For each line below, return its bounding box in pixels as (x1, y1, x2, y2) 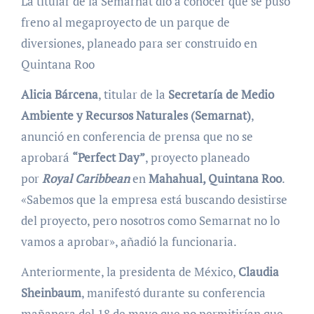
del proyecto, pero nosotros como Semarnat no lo (20, 212, 280, 229)
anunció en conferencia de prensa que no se (20, 128, 253, 145)
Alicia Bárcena (20, 86, 98, 103)
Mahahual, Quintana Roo (148, 170, 282, 187)
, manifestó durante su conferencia (81, 285, 266, 301)
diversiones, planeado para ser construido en (20, 35, 257, 52)
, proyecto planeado (144, 149, 250, 166)
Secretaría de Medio (168, 86, 274, 103)
